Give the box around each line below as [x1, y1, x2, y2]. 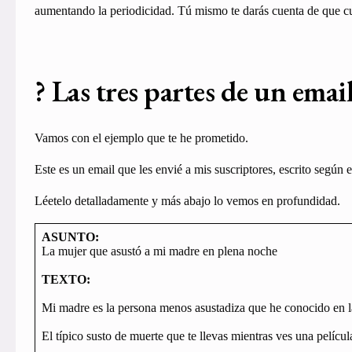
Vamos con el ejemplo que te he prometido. [34, 131, 248, 145]
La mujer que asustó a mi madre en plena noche [41, 244, 277, 258]
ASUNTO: [41, 230, 99, 244]
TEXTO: [41, 273, 90, 287]
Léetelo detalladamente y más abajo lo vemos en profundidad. [34, 194, 340, 208]
